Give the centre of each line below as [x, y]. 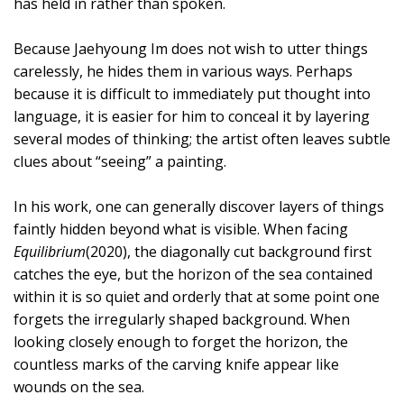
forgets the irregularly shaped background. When [182, 319]
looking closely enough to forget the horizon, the [181, 341]
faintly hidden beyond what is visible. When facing [181, 229]
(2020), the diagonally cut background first [229, 251]
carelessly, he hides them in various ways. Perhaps [183, 71]
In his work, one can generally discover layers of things [199, 206]
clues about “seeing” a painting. [120, 161]
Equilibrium [50, 251]
